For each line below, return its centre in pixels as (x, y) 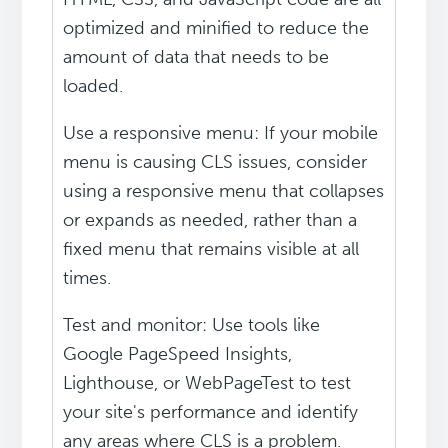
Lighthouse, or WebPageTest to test (207, 383)
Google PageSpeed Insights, (178, 354)
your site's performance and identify (211, 412)
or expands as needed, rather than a (210, 220)
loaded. (93, 86)
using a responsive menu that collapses (224, 191)
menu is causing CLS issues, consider (215, 162)
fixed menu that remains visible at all (211, 249)
